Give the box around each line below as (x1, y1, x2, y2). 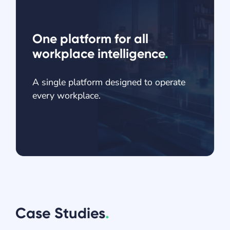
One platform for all (32, 30, 148, 47)
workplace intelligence (32, 45, 165, 62)
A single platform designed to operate (32, 75, 185, 88)
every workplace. (32, 89, 101, 102)
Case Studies (15, 204, 105, 222)
